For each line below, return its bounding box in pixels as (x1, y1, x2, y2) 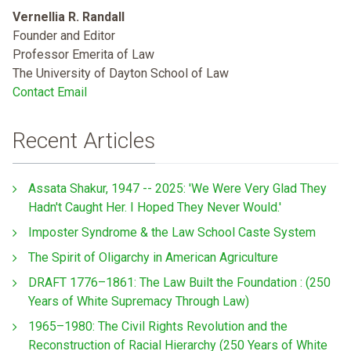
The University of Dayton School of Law (13, 65, 229, 81)
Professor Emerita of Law (13, 46, 154, 62)
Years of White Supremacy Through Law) (28, 294, 249, 309)
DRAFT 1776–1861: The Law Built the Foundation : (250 (28, 275, 331, 291)
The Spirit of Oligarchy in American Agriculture (28, 250, 278, 266)
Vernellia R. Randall (13, 9, 125, 24)
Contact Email (13, 84, 87, 100)
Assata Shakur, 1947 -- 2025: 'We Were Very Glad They (28, 181, 327, 197)
